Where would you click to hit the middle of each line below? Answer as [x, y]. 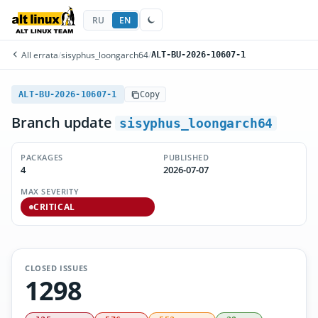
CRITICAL [54, 207]
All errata [39, 55]
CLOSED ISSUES [56, 268]
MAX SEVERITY [50, 191]
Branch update [64, 122]
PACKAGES [42, 157]
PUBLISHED [186, 157]
